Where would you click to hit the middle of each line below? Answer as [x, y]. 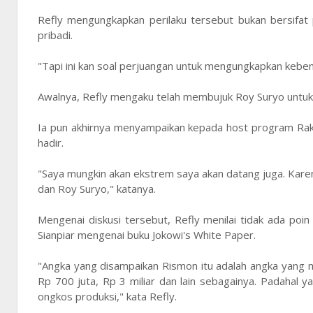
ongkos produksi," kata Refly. [107, 297]
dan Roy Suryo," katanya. [97, 189]
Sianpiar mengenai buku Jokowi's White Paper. [147, 235]
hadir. [51, 143]
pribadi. [55, 35]
